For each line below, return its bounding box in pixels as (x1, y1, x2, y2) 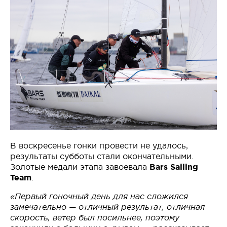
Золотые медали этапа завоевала (10, 162, 149, 172)
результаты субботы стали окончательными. (10, 152, 194, 161)
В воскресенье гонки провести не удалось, (10, 141, 188, 150)
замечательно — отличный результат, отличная (10, 202, 205, 212)
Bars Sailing (149, 162, 198, 172)
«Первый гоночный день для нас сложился (10, 192, 188, 202)
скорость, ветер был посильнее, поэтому (10, 213, 179, 223)
